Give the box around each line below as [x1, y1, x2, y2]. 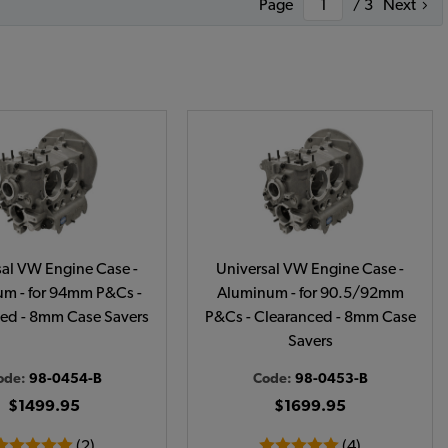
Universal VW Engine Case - [216, 261, 404, 277]
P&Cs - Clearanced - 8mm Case [204, 309, 416, 325]
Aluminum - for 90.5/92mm [216, 285, 404, 301]
